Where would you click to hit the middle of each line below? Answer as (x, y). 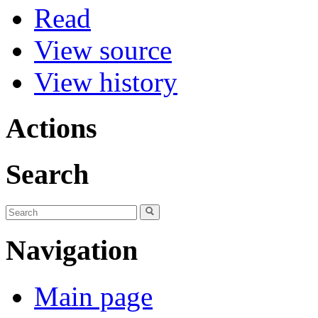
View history (106, 82)
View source (103, 50)
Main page (93, 296)
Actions (51, 128)
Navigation (72, 250)
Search (47, 175)
